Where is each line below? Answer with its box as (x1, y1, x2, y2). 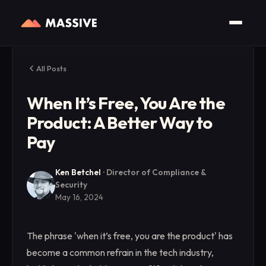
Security (55, 179, 87, 190)
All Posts (36, 64, 66, 73)
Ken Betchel (55, 167, 101, 178)
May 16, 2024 (55, 192, 103, 202)
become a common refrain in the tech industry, (27, 246, 214, 258)
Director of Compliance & (106, 167, 206, 178)
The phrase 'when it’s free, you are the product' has (27, 230, 233, 242)
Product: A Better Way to (27, 112, 213, 133)
